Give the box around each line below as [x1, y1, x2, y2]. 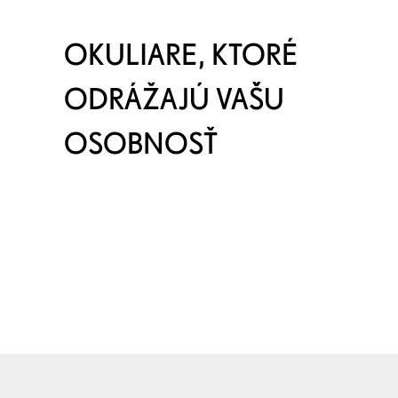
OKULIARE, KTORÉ [64, 36, 298, 72]
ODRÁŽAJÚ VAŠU [64, 81, 284, 116]
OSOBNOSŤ [64, 125, 218, 161]
